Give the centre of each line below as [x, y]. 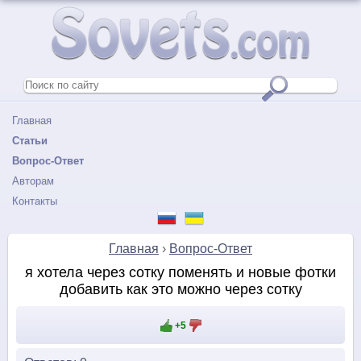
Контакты [35, 201]
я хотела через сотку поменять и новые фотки [180, 272]
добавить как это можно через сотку [180, 289]
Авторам [33, 180]
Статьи [30, 140]
